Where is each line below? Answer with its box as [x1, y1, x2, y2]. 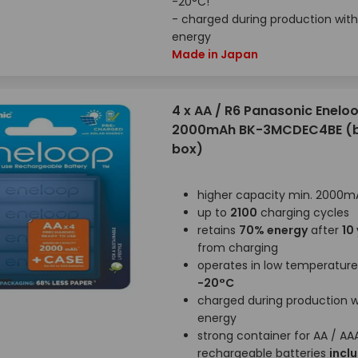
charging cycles [257, 205, 349, 221]
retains [197, 222, 239, 238]
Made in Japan [171, 46, 258, 62]
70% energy [238, 222, 308, 238]
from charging [197, 240, 278, 256]
